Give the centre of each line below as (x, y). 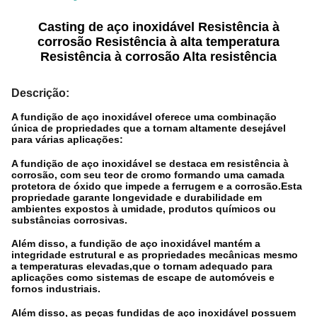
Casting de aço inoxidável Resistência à (158, 27)
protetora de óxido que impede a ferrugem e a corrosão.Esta (157, 186)
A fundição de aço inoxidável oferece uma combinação (144, 117)
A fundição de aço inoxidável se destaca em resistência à (150, 163)
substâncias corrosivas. (69, 220)
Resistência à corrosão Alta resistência (158, 57)
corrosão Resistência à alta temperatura (158, 42)
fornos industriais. (56, 289)
